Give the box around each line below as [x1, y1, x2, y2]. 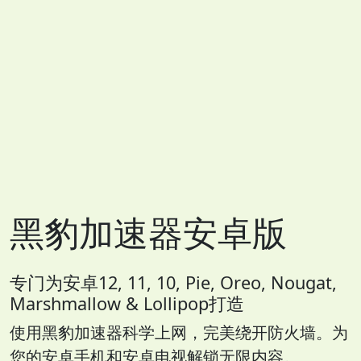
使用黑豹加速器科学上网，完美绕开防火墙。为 [10, 322, 348, 344]
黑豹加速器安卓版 [10, 209, 287, 257]
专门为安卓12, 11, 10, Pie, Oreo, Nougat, [10, 271, 337, 295]
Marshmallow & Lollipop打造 [10, 292, 244, 316]
